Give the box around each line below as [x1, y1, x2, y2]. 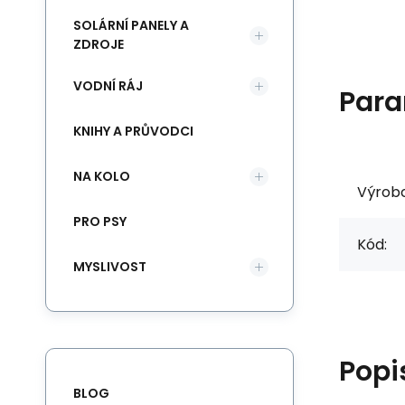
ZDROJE [73, 35, 124, 53]
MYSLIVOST [73, 257, 146, 276]
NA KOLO [73, 166, 130, 185]
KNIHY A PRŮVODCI [73, 121, 193, 140]
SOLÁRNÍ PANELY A [73, 16, 189, 34]
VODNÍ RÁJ [73, 76, 143, 95]
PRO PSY [73, 212, 127, 231]
